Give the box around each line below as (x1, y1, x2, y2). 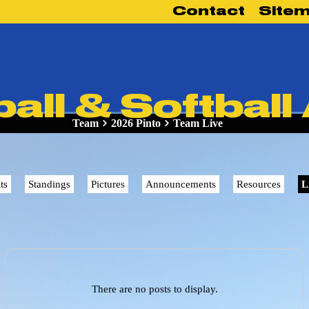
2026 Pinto (110, 117, 161, 129)
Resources (236, 179, 281, 190)
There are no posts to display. (91, 283, 218, 295)
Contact (172, 3, 245, 18)
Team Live (172, 117, 223, 129)
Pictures (90, 179, 125, 190)
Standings (28, 179, 70, 190)
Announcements (145, 179, 216, 190)
